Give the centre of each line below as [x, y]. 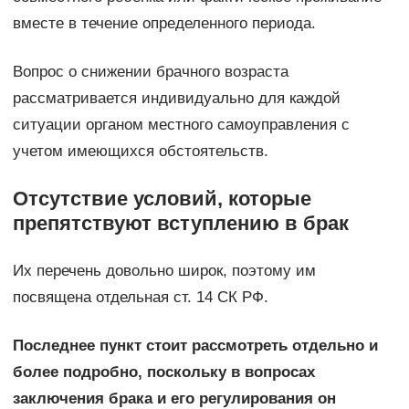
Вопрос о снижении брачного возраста [150, 72]
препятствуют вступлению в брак [180, 224]
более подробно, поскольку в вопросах [163, 372]
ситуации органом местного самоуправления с [181, 125]
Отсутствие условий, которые [162, 199]
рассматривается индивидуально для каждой [176, 99]
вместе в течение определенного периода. [164, 24]
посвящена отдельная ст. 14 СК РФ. [140, 298]
